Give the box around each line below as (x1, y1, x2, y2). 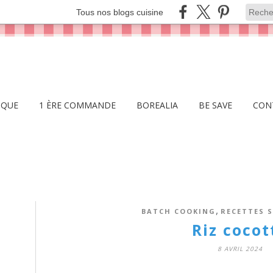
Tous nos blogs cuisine (76, 7, 163, 17)
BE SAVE (199, 99, 232, 111)
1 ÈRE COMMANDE (39, 99, 116, 111)
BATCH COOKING (141, 207, 216, 216)
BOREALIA (136, 99, 178, 111)
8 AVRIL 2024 (218, 244, 263, 253)
